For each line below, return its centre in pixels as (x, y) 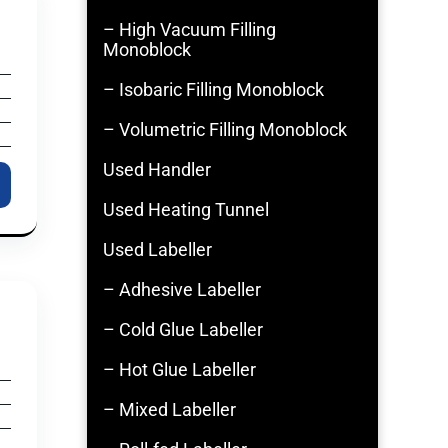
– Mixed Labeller (169, 409)
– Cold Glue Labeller (183, 329)
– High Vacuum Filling (189, 29)
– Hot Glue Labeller (179, 369)
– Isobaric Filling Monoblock (213, 89)
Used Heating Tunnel (186, 209)
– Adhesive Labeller (182, 289)
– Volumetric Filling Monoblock (225, 129)
